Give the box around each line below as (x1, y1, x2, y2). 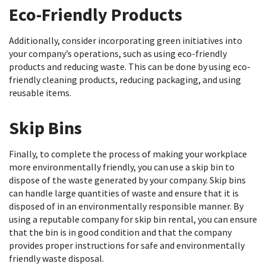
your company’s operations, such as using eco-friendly (9, 47, 227, 59)
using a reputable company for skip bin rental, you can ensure (9, 213, 257, 225)
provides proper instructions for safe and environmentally (9, 239, 245, 251)
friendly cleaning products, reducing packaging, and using (9, 74, 241, 85)
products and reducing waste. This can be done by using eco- (9, 61, 251, 72)
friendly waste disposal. (9, 252, 104, 264)
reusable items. (9, 87, 71, 99)
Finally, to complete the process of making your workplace (9, 148, 247, 160)
